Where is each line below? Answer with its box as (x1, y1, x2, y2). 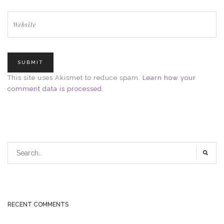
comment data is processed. (7, 84, 104, 92)
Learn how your (142, 73, 196, 81)
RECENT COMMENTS (7, 200, 68, 208)
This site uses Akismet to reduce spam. (7, 73, 142, 81)
